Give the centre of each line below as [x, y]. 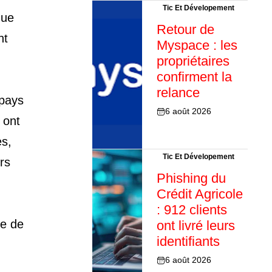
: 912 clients [192, 210]
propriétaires [193, 61]
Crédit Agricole [199, 194]
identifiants [188, 242]
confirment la [194, 77]
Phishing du [191, 178]
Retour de [185, 30]
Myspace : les [197, 46]
